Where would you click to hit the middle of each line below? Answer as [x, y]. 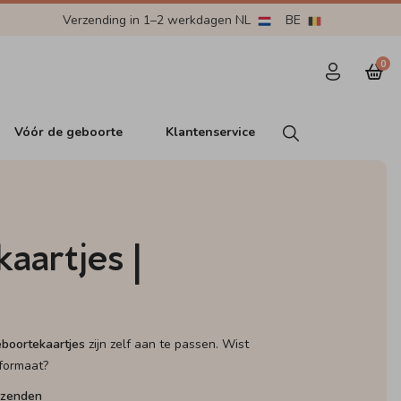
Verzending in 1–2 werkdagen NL [158, 20]
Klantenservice [211, 132]
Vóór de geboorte [69, 132]
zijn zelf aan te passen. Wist [167, 344]
